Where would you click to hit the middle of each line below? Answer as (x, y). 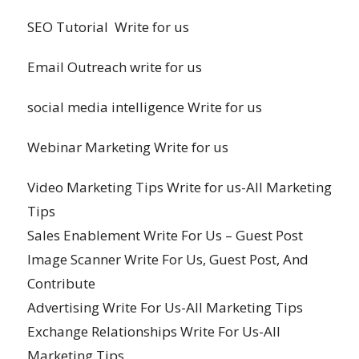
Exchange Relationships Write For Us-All (153, 331)
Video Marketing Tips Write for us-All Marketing (179, 187)
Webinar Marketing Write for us (127, 147)
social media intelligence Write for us (144, 107)
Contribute (61, 283)
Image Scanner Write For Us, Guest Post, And (167, 259)
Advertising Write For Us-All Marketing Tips (165, 307)
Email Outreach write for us (114, 67)
